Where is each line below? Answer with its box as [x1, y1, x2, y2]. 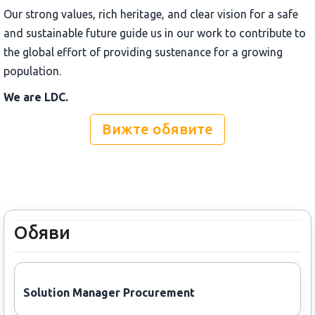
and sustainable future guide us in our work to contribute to [4, 27, 306, 40]
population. [4, 65, 61, 78]
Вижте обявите [102, 121, 213, 138]
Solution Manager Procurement [23, 286, 195, 300]
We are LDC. [4, 91, 68, 104]
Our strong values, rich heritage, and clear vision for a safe [4, 8, 298, 21]
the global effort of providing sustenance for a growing [4, 46, 283, 59]
